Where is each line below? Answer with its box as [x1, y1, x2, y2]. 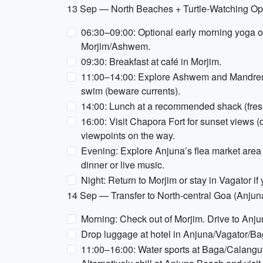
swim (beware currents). [81, 84, 180, 97]
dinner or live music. [81, 158, 164, 171]
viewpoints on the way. [81, 129, 175, 142]
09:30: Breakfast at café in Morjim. [81, 55, 221, 68]
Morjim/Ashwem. [81, 39, 150, 53]
